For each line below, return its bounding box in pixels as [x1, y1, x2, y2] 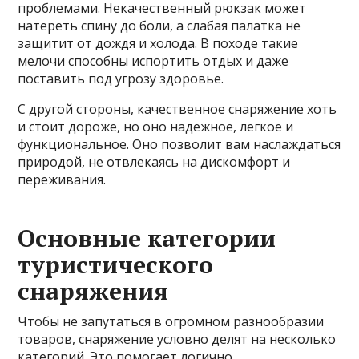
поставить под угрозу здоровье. [18, 70, 224, 88]
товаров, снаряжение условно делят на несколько [18, 330, 337, 349]
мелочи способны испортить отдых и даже [18, 52, 289, 71]
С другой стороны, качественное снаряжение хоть [18, 100, 337, 119]
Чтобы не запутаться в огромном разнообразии [18, 313, 325, 331]
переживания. [18, 171, 107, 189]
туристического [18, 248, 214, 281]
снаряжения [18, 275, 169, 308]
